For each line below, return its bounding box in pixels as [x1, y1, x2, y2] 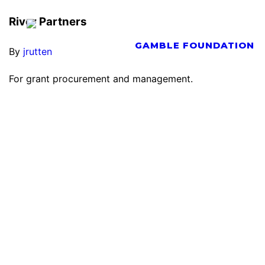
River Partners [9, 14, 87, 28]
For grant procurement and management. [9, 73, 193, 85]
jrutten [23, 46, 52, 58]
